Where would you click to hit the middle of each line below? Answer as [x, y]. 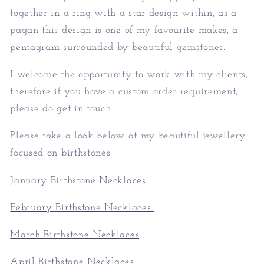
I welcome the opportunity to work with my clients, [129, 75]
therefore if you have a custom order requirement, [124, 92]
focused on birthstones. [62, 153]
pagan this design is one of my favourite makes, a [124, 30]
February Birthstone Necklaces [82, 207]
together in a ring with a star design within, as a [123, 13]
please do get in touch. [62, 109]
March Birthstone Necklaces [75, 235]
